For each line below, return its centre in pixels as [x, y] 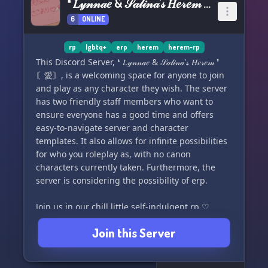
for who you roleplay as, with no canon [113, 154]
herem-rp [184, 47]
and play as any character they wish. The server [132, 88]
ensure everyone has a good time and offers [125, 115]
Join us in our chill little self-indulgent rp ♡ [123, 207]
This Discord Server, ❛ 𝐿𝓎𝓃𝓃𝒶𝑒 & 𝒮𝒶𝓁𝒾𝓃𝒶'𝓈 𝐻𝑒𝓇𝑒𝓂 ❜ [128, 62]
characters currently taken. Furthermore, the [126, 167]
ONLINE [94, 19]
